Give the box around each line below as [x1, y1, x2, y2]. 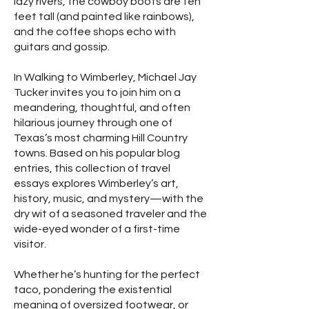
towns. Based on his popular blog [14, 148, 180, 159]
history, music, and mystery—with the [14, 193, 203, 205]
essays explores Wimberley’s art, [14, 178, 179, 190]
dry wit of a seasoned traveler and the [14, 208, 207, 220]
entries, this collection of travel [14, 163, 170, 175]
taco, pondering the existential [14, 284, 172, 296]
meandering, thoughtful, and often [14, 102, 190, 114]
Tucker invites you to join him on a [14, 87, 181, 99]
